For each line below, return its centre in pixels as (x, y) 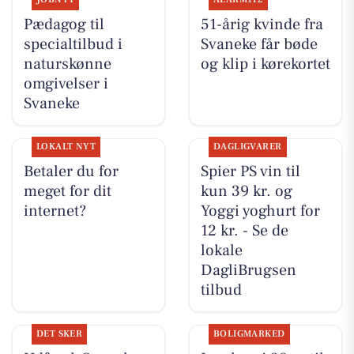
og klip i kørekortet (265, 64)
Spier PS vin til (250, 172)
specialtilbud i (73, 45)
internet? (55, 211)
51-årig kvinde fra (262, 25)
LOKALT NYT (66, 147)
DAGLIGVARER (247, 147)
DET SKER (59, 333)
